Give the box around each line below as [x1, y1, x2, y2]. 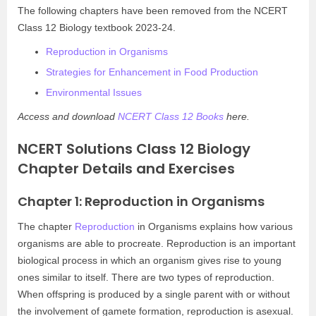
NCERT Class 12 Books [118, 111, 224, 122]
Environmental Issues [46, 87, 142, 98]
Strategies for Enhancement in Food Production [46, 66, 258, 78]
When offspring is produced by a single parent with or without [18, 288, 290, 300]
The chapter [18, 221, 75, 232]
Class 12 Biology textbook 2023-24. [18, 22, 176, 33]
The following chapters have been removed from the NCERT [18, 5, 288, 16]
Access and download [18, 111, 118, 122]
